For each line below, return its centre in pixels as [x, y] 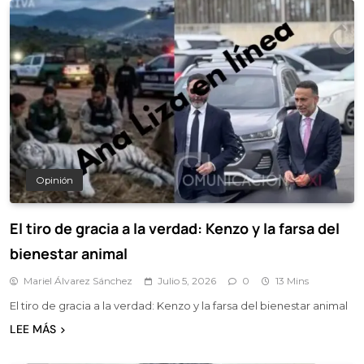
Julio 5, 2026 [187, 280]
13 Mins [292, 280]
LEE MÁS [33, 329]
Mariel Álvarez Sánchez [78, 280]
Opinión [54, 180]
